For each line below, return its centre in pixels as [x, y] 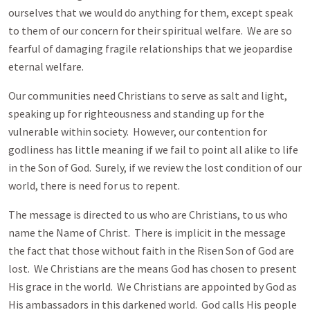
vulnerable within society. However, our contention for [138, 131]
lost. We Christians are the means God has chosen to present [153, 268]
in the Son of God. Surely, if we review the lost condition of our [155, 167]
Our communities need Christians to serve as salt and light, [148, 95]
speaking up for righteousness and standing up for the [136, 113]
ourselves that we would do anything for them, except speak [151, 12]
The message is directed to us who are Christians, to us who [148, 215]
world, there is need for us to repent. [94, 185]
